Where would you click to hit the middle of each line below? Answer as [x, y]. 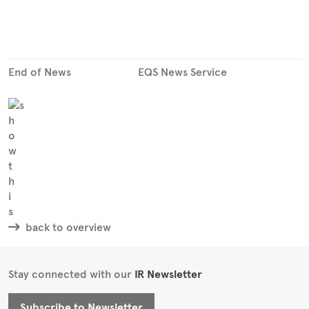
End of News [40, 72]
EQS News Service [182, 72]
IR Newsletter [168, 275]
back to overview [67, 227]
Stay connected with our [71, 274]
